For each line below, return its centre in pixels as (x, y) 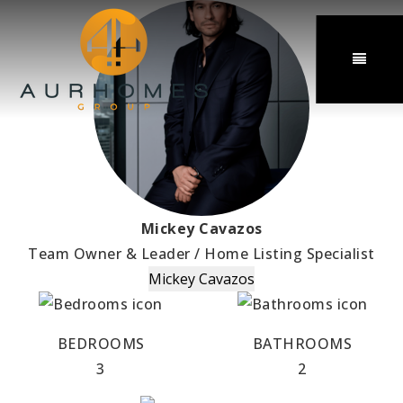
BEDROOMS (101, 344)
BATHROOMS (302, 344)
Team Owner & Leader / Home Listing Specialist (201, 254)
